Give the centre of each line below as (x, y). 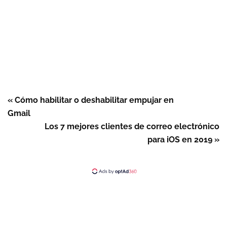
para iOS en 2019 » (183, 140)
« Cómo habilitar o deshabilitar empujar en (91, 100)
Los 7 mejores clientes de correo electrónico (132, 126)
